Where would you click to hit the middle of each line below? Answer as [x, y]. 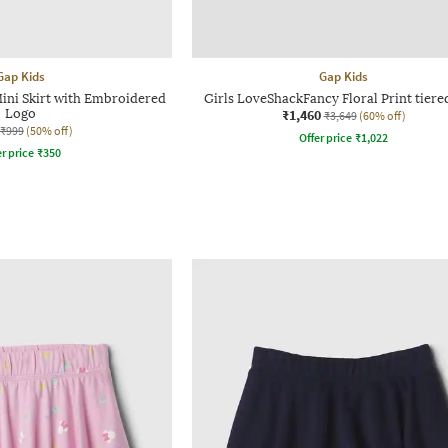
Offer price [325, 137]
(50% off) [49, 130]
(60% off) [382, 115]
